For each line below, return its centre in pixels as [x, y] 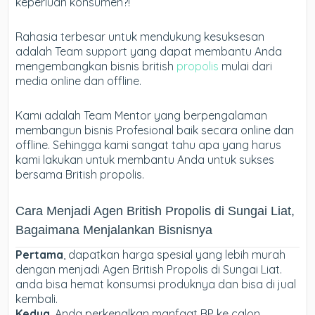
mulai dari [246, 66]
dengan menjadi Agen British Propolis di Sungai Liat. [149, 270]
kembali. [37, 299]
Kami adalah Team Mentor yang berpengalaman [142, 116]
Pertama [40, 255]
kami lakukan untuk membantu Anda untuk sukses [145, 160]
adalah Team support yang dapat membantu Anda [149, 52]
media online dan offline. [79, 81]
